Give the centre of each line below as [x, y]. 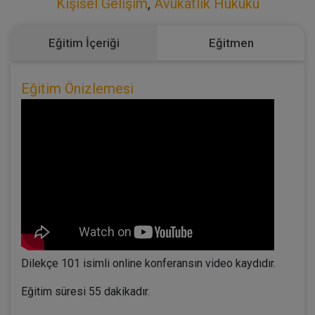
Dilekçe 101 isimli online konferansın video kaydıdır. [148, 263]
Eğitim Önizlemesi [77, 88]
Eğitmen [231, 43]
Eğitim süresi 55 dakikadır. [85, 291]
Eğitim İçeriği [84, 43]
